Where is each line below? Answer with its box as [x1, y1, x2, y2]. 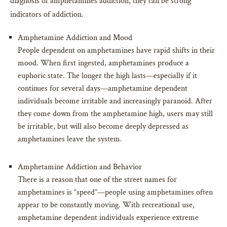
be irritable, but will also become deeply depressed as [18, 121, 188, 132]
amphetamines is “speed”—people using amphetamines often [18, 186, 213, 198]
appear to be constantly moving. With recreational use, [18, 199, 195, 210]
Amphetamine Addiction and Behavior [18, 161, 142, 172]
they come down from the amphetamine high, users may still [18, 108, 213, 119]
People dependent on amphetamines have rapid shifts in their [18, 45, 215, 56]
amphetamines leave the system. [18, 133, 122, 144]
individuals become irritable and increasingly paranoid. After [18, 95, 212, 106]
